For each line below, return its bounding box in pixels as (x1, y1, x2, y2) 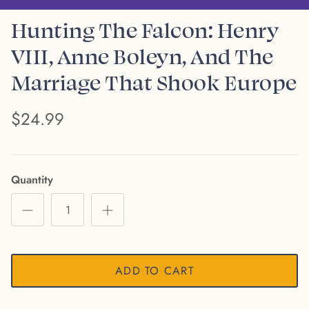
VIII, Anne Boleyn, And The (11, 42, 274, 70)
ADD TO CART (114, 262, 195, 279)
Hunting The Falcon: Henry (11, 16, 279, 43)
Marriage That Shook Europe (11, 68, 297, 96)
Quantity (11, 172, 53, 188)
